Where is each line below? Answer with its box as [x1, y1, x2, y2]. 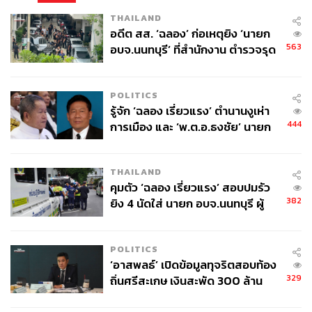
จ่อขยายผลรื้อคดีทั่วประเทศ [109, 288, 243, 306]
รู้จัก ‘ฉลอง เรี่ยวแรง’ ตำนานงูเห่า [109, 102, 270, 120]
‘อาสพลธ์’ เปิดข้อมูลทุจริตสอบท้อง [109, 256, 276, 274]
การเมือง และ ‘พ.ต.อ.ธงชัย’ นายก [109, 118, 271, 136]
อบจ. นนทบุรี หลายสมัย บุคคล [109, 134, 253, 152]
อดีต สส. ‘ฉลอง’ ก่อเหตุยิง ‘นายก [109, 25, 270, 43]
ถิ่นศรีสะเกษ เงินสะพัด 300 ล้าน [109, 272, 263, 290]
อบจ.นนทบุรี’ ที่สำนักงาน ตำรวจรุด [109, 41, 276, 59]
